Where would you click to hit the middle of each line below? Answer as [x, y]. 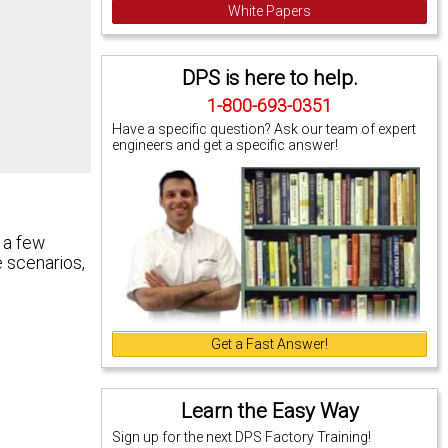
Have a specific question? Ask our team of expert [264, 128]
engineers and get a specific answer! [225, 144]
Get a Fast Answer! [270, 343]
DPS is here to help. [269, 77]
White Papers [270, 10]
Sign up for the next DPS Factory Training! [242, 437]
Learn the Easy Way [269, 410]
